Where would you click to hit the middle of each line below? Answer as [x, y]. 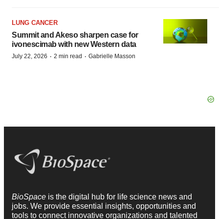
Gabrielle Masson [112, 56]
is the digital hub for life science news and [120, 197]
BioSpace [30, 197]
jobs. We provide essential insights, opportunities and [104, 206]
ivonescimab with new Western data [74, 44]
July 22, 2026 [30, 56]
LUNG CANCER [35, 22]
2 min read [68, 56]
